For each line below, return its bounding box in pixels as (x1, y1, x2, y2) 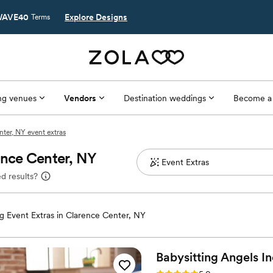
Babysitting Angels (156, 250, 258, 264)
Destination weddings (123, 93, 206, 103)
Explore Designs (65, 12, 127, 22)
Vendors (63, 93, 96, 103)
